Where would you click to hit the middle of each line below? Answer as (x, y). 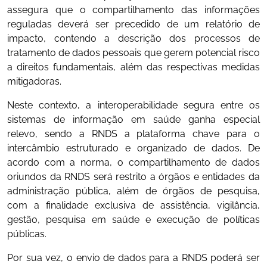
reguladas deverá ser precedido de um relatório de (133, 24)
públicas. (27, 234)
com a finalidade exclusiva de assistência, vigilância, (133, 205)
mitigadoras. (34, 81)
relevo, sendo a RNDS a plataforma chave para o (133, 134)
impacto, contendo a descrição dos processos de (133, 38)
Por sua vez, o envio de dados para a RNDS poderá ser (133, 258)
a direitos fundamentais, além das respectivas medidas (133, 67)
